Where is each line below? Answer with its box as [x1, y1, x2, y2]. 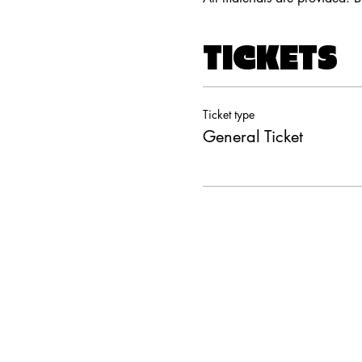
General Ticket [202, 126, 303, 147]
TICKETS [202, 44, 338, 74]
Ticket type [202, 107, 255, 122]
